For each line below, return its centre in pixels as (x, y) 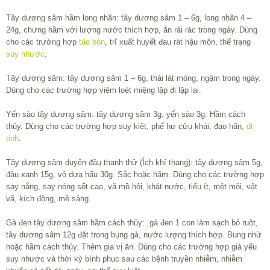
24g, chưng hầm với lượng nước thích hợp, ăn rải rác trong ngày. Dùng (132, 30)
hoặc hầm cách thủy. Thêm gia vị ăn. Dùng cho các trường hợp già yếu (131, 247)
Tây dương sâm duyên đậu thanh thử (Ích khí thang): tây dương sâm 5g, (134, 163)
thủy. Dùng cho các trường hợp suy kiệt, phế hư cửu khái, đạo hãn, (126, 127)
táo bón (92, 42)
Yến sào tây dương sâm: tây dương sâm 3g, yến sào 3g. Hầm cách (126, 115)
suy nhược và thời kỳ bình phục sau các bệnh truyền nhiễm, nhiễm (124, 259)
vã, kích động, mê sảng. (49, 199)
